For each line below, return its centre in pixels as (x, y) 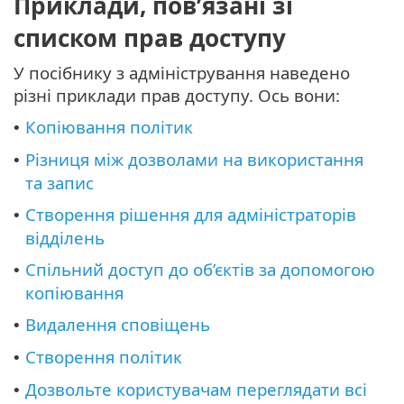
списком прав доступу (150, 38)
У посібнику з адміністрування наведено (182, 73)
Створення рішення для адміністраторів (191, 215)
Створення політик (104, 357)
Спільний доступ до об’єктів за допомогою (200, 270)
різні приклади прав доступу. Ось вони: (177, 96)
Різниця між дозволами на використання (194, 160)
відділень (65, 238)
